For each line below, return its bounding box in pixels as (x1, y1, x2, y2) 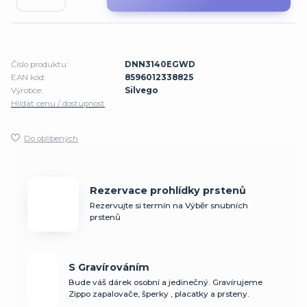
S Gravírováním (69, 260, 150, 273)
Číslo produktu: (11, 59, 68, 69)
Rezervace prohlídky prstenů (90, 184, 247, 197)
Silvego (125, 85, 159, 95)
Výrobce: (11, 85, 42, 95)
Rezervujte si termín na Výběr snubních (90, 200, 249, 210)
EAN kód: (11, 72, 45, 82)
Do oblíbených (24, 134, 79, 144)
